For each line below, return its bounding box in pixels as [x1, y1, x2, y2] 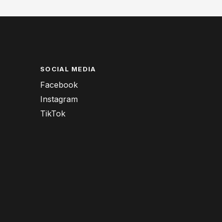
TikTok [40, 109, 65, 119]
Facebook [40, 80, 78, 90]
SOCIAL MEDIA [40, 65, 96, 73]
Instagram [40, 94, 78, 105]
